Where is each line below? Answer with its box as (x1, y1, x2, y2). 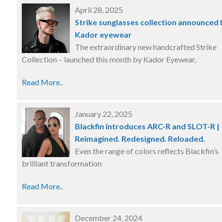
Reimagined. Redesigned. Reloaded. (75, 134, 205, 143)
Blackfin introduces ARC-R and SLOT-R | (75, 121, 220, 131)
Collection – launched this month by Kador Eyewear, (22, 55, 196, 64)
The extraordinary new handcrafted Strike (75, 42, 217, 52)
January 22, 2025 (75, 109, 132, 118)
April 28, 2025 (75, 5, 123, 14)
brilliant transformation (22, 159, 102, 168)
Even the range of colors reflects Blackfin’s (75, 146, 219, 156)
